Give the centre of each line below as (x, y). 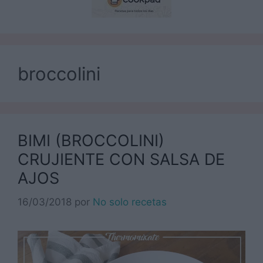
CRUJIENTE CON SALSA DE (121, 160)
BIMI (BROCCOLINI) (91, 141)
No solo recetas (130, 202)
